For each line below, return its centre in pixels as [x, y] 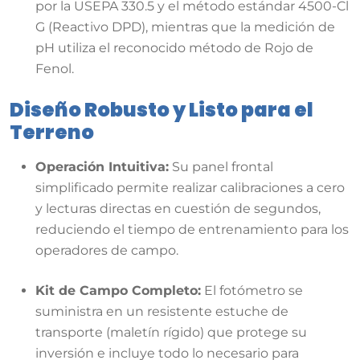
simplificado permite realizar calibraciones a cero [190, 188]
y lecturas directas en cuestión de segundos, [178, 209]
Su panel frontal [221, 167]
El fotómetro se [252, 291]
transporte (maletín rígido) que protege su [171, 333]
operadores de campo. [107, 251]
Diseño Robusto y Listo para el [162, 109]
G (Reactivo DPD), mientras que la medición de [185, 27]
